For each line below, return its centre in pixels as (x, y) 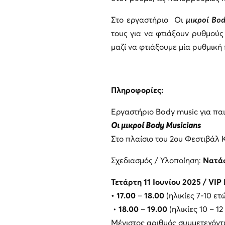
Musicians (183, 125)
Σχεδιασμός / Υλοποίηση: (156, 160)
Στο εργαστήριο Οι (148, 20)
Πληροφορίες (136, 90)
